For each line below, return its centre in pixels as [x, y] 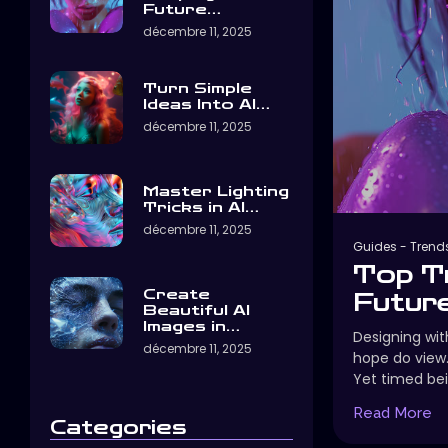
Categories [118, 427]
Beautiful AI [196, 310]
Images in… [191, 326]
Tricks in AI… [200, 207]
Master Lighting [215, 191]
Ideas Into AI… [206, 104]
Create [176, 294]
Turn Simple [197, 88]
